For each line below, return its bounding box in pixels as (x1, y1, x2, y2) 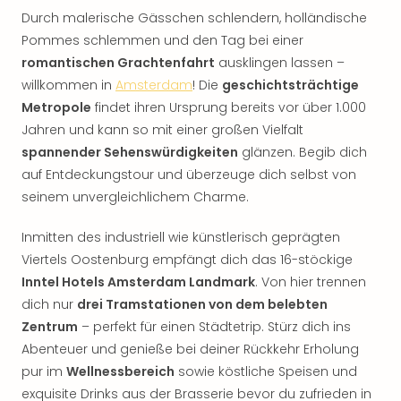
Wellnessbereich (66, 363, 175, 380)
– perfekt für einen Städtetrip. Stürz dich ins (78, 318, 351, 336)
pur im (21, 363, 66, 380)
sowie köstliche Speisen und (175, 363, 357, 380)
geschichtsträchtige (222, 76, 359, 94)
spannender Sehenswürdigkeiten (21, 143, 238, 161)
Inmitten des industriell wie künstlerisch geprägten (21, 228, 340, 246)
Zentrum (21, 318, 78, 336)
